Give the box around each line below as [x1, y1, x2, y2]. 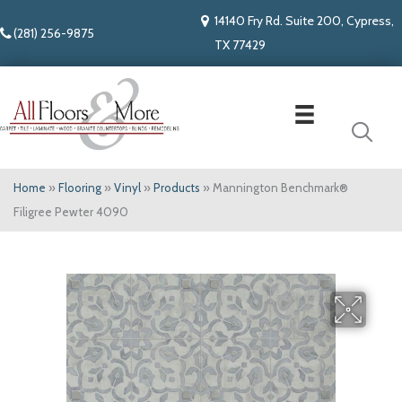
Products [153, 180, 200, 196]
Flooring [58, 180, 101, 196]
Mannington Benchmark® [213, 180, 348, 196]
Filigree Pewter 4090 [13, 205, 128, 220]
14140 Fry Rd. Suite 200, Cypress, [214, 13, 394, 29]
